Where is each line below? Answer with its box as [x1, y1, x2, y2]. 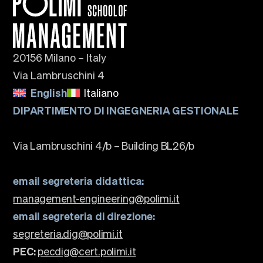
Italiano [83, 86, 119, 99]
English [30, 86, 67, 99]
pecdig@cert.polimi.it [38, 244, 136, 258]
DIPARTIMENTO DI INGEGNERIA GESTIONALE [13, 103, 239, 117]
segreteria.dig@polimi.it [13, 227, 123, 240]
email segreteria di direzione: [13, 209, 155, 222]
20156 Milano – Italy [13, 50, 107, 64]
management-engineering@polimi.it [13, 191, 180, 205]
